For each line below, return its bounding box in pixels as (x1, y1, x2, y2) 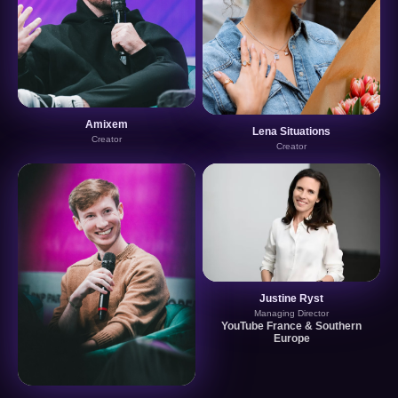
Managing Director (254, 308, 329, 319)
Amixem (85, 117, 128, 131)
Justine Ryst (259, 292, 323, 306)
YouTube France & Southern (221, 320, 362, 333)
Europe (273, 332, 310, 346)
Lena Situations (252, 125, 330, 138)
